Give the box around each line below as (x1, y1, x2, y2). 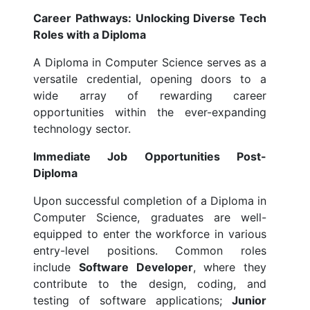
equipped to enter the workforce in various (33, 227, 266, 241)
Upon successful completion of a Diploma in (33, 194, 266, 208)
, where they (192, 260, 266, 275)
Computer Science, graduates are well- (33, 210, 266, 225)
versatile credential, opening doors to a (33, 72, 266, 86)
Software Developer (78, 260, 193, 275)
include (33, 260, 79, 275)
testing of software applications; (33, 293, 232, 308)
